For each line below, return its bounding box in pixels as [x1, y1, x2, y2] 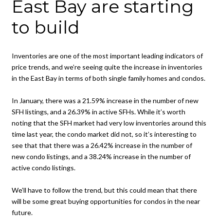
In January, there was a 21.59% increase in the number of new [12, 96, 199, 105]
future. [12, 208, 33, 217]
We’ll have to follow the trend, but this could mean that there [12, 186, 197, 195]
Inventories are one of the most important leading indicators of [12, 52, 203, 60]
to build [12, 16, 79, 38]
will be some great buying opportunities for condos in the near [12, 197, 200, 206]
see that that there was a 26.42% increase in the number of [12, 141, 192, 150]
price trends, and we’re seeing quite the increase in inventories [12, 63, 202, 72]
